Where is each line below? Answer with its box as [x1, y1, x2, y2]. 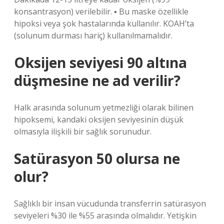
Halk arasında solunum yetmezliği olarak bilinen [14, 102, 193, 113]
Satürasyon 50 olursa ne [14, 149, 180, 168]
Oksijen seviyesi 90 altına [14, 53, 187, 72]
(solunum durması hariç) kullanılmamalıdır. [14, 30, 172, 41]
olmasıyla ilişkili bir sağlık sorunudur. [14, 126, 151, 137]
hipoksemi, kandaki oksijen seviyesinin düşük [14, 114, 183, 125]
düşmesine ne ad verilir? [14, 71, 180, 90]
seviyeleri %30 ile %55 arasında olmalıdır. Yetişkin [14, 210, 196, 221]
